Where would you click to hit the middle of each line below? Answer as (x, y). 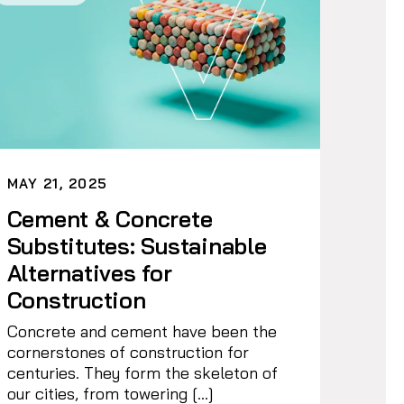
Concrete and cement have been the (142, 331)
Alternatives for (89, 272)
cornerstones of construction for (128, 352)
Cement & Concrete (110, 218)
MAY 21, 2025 (57, 183)
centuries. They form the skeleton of (142, 372)
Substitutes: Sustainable (137, 245)
